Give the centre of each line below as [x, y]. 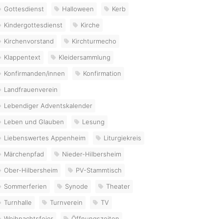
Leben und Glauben [34, 121]
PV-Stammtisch [99, 170]
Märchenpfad [24, 154]
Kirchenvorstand [29, 41]
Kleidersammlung [85, 57]
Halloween [78, 9]
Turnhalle [18, 202]
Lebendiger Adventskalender [48, 105]
